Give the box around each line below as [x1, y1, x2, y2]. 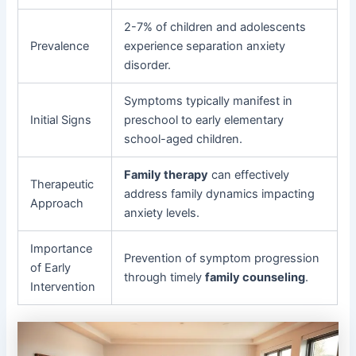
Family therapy [124, 167, 209, 182]
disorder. [124, 57, 172, 72]
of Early [30, 260, 72, 275]
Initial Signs [30, 112, 92, 127]
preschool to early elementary [124, 112, 284, 127]
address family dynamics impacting [124, 186, 315, 201]
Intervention [30, 279, 96, 294]
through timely [124, 269, 206, 284]
